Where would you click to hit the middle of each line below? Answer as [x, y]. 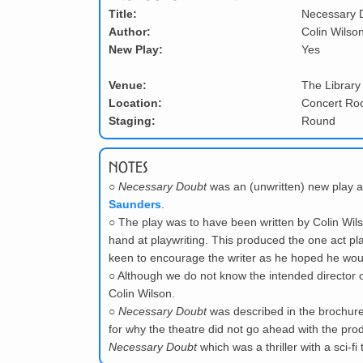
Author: [130, 32]
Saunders [135, 205]
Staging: [132, 121]
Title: [123, 14]
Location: [135, 103]
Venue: [128, 85]
